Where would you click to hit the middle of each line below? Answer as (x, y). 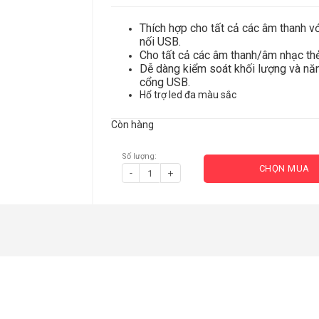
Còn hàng (132, 125)
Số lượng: (139, 156)
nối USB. (160, 42)
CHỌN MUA (284, 168)
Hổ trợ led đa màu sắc (188, 95)
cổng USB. (165, 82)
